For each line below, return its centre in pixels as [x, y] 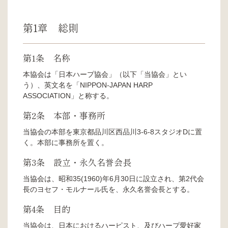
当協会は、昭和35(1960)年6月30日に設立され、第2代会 [113, 178]
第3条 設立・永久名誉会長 [77, 162]
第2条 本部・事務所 [64, 115]
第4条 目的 [47, 209]
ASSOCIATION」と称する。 [68, 95]
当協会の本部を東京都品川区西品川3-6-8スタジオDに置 [112, 132]
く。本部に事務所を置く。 [66, 142]
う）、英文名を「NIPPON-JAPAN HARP [88, 85]
